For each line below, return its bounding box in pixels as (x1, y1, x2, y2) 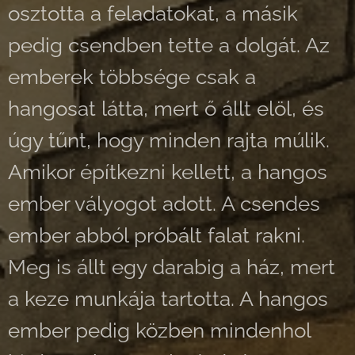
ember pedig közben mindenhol (8, 319, 311, 342)
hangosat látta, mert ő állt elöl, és (8, 97, 324, 120)
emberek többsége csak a (8, 65, 256, 89)
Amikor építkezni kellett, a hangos (8, 160, 327, 184)
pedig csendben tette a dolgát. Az (8, 33, 330, 57)
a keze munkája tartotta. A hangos (8, 287, 328, 311)
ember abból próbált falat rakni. (8, 223, 305, 247)
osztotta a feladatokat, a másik (8, 2, 298, 25)
